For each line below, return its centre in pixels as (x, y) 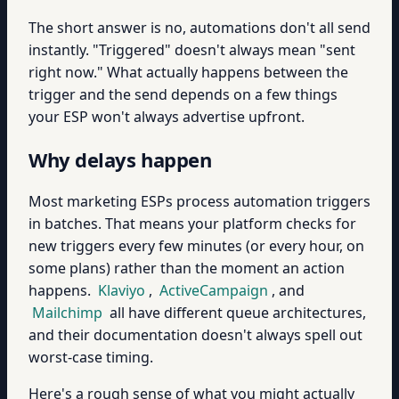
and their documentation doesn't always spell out (195, 335)
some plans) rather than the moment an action (187, 268)
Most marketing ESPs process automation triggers (199, 201)
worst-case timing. (91, 357)
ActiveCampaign (214, 290)
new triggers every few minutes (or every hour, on (196, 246)
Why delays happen (120, 159)
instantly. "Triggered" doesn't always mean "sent (192, 50)
